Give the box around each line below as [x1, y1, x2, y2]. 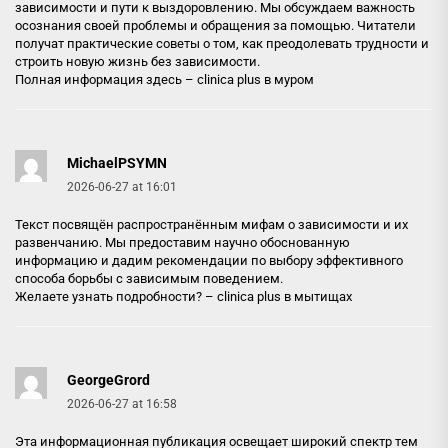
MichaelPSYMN [67, 155, 167, 171]
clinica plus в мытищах [217, 289, 352, 304]
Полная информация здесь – [15, 72, 197, 87]
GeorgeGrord [67, 372, 150, 388]
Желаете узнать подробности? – [15, 289, 217, 304]
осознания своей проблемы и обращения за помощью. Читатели [15, 18, 416, 33]
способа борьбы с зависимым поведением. [15, 271, 283, 286]
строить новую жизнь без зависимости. [15, 54, 260, 69]
